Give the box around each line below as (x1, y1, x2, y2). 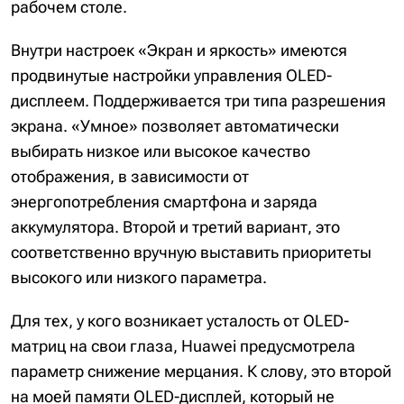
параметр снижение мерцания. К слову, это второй (11, 361, 391, 381)
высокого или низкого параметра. (11, 267, 267, 287)
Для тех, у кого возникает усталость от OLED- (11, 310, 349, 330)
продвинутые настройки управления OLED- (11, 65, 332, 85)
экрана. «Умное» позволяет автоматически (11, 115, 339, 135)
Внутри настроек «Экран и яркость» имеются (11, 40, 347, 60)
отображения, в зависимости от (11, 166, 249, 186)
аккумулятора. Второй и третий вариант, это (11, 216, 340, 236)
